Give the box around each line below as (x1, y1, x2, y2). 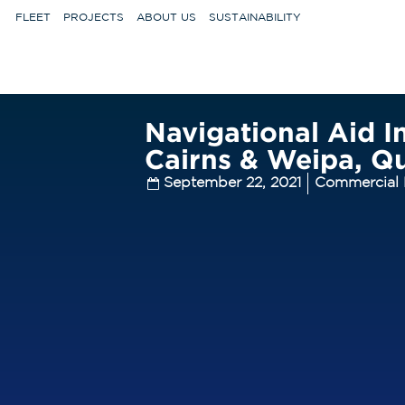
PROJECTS (63, 13, 124, 23)
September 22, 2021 (164, 176, 301, 191)
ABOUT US (137, 13, 196, 23)
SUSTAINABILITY (209, 13, 301, 23)
